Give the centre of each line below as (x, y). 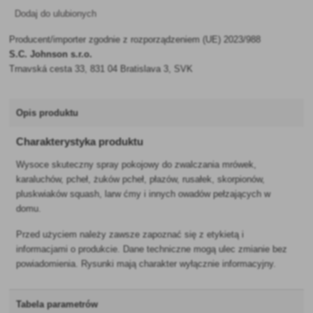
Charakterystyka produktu (80, 141)
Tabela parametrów (57, 305)
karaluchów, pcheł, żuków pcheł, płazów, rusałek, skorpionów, (141, 180)
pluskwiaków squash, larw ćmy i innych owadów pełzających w (144, 194)
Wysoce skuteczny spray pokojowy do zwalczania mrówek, (137, 165)
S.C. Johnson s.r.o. (51, 54)
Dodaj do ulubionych (56, 14)
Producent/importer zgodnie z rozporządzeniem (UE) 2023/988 (135, 39)
